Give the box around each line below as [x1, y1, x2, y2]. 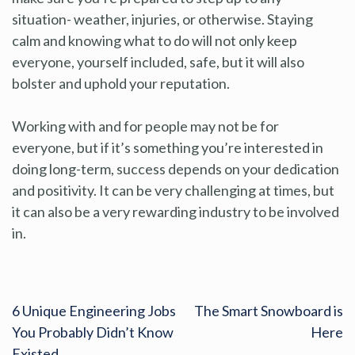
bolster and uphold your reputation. [12, 74, 230, 92]
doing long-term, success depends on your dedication [12, 159, 339, 177]
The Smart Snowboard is [194, 301, 343, 319]
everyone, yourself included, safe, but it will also [12, 52, 304, 71]
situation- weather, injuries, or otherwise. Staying [12, 10, 313, 28]
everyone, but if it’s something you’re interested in [12, 138, 323, 156]
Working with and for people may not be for [12, 116, 279, 135]
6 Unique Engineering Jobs [12, 301, 176, 319]
